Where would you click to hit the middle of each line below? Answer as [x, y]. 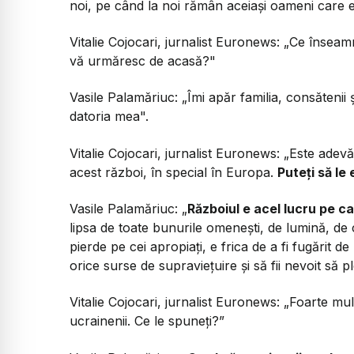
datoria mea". [109, 117]
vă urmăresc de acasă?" [143, 60]
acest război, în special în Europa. [173, 172]
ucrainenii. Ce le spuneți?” [147, 321]
